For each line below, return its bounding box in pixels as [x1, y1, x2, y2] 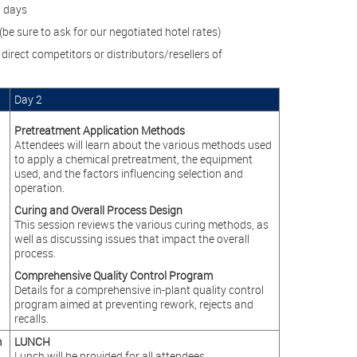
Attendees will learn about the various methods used [14, 137, 272, 152]
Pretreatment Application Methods [14, 123, 185, 138]
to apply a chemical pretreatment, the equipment [14, 151, 253, 167]
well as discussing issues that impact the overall [14, 231, 249, 246]
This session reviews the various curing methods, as [14, 217, 269, 232]
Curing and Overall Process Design [14, 202, 182, 218]
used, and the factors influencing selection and [14, 166, 243, 181]
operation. [14, 180, 65, 195]
